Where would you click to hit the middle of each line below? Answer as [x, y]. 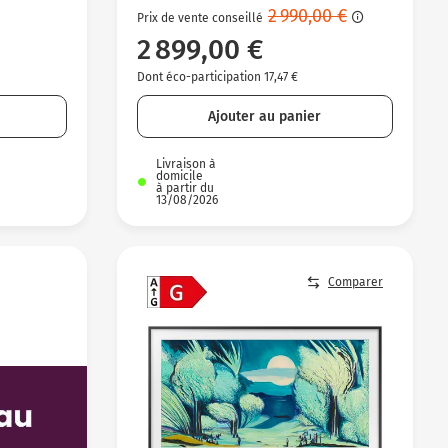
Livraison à [185, 163]
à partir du [184, 187]
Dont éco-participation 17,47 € [217, 76]
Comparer [355, 282]
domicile [179, 175]
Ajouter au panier [265, 116]
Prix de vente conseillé [199, 17]
